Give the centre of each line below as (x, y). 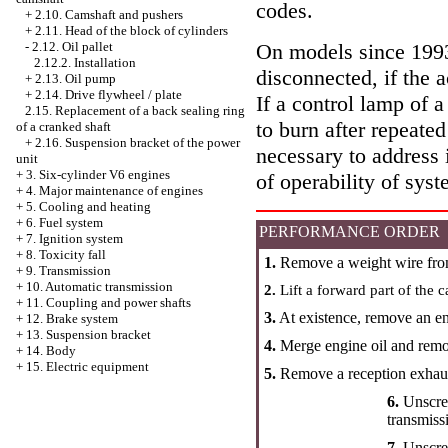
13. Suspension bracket (88, 334)
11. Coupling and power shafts (108, 302)
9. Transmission (68, 270)
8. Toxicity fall (66, 254)
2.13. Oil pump (75, 78)
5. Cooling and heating (88, 206)
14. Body (51, 350)
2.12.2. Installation (85, 62)
